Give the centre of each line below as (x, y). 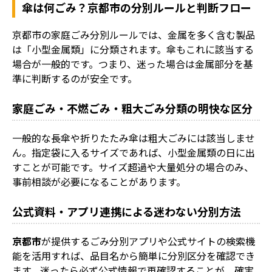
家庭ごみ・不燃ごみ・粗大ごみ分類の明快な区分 (132, 108)
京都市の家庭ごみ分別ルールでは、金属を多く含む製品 (134, 34)
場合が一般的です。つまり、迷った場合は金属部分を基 (133, 63)
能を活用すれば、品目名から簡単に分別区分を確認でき (134, 255)
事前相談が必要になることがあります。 (99, 181)
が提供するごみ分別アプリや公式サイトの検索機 (148, 241)
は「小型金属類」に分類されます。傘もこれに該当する (133, 49)
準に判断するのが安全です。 (75, 78)
